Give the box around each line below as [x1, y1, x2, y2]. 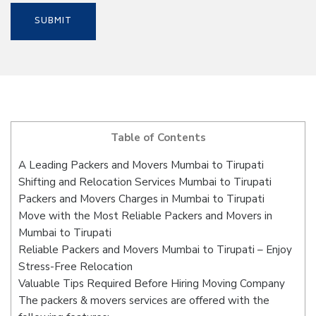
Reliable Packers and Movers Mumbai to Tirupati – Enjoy [18, 243, 292, 257]
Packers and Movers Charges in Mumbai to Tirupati [18, 192, 265, 207]
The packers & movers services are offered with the [18, 293, 269, 308]
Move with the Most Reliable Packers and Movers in [18, 209, 272, 224]
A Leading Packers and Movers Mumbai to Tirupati [18, 158, 264, 173]
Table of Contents [110, 130, 206, 145]
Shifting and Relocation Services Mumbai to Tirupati [18, 175, 272, 190]
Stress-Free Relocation [18, 260, 133, 274]
